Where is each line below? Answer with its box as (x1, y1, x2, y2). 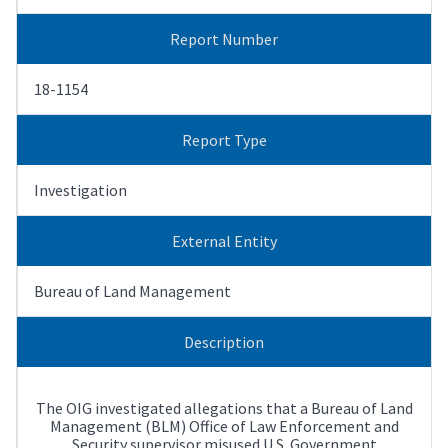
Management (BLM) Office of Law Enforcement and (50, 415, 399, 436)
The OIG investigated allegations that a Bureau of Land (36, 397, 413, 418)
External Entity (171, 230, 277, 251)
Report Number (170, 28, 278, 49)
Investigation (34, 179, 127, 200)
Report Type (181, 129, 267, 150)
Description (184, 331, 264, 352)
